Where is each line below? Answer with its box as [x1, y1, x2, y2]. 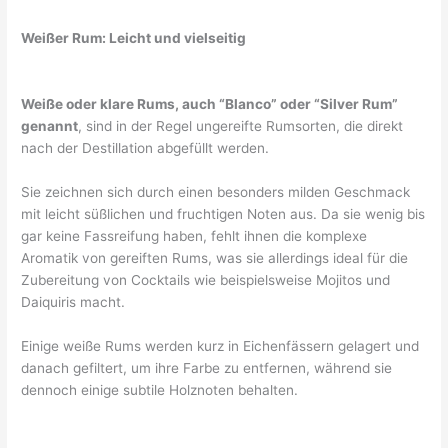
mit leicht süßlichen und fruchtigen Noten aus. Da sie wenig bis [21, 205, 426, 222]
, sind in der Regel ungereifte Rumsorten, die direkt [78, 117, 404, 134]
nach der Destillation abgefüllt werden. [21, 139, 270, 156]
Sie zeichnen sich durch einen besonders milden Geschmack [21, 183, 411, 200]
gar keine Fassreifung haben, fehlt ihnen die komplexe [21, 227, 368, 244]
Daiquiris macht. [21, 293, 126, 310]
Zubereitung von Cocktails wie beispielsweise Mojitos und [21, 271, 391, 288]
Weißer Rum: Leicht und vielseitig [21, 30, 247, 47]
